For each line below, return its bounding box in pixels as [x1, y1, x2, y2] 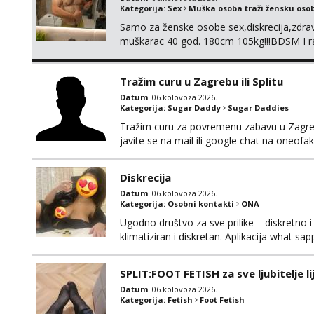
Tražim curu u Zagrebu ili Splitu [120, 74, 283, 88]
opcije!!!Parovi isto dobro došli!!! [120, 48, 262, 62]
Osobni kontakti [168, 198, 234, 209]
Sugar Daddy [168, 102, 221, 113]
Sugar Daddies [228, 102, 289, 113]
